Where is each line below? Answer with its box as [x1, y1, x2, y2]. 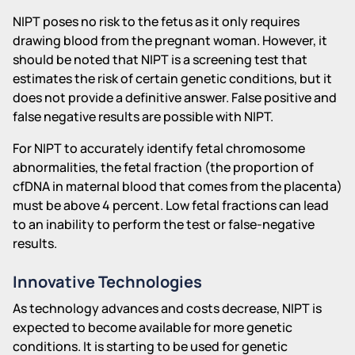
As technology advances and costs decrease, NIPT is [13, 299, 322, 317]
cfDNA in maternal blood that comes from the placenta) [13, 177, 342, 195]
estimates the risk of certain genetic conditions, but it [13, 69, 332, 87]
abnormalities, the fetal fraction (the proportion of [13, 158, 314, 176]
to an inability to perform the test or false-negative [13, 215, 315, 233]
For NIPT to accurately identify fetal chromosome [13, 139, 305, 157]
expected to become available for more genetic [13, 318, 292, 336]
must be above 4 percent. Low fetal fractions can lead [13, 196, 329, 214]
